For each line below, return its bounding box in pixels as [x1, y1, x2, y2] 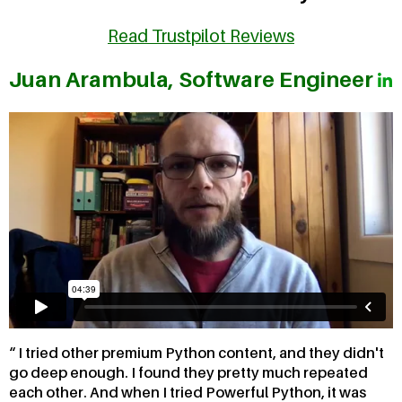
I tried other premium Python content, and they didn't [15, 344, 384, 363]
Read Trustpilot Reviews [108, 24, 294, 46]
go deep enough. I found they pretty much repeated [9, 363, 368, 382]
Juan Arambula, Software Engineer [9, 66, 378, 93]
